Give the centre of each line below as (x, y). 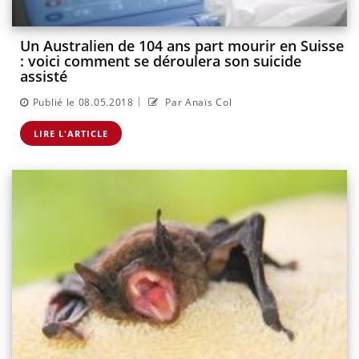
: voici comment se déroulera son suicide (161, 61)
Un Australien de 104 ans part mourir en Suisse (182, 46)
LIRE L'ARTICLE (71, 133)
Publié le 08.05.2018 (83, 102)
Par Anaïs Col (197, 102)
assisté (44, 77)
